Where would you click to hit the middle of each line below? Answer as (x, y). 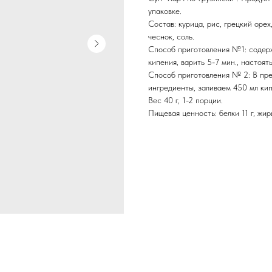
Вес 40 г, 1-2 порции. (185, 100)
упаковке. (165, 11)
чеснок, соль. (171, 37)
